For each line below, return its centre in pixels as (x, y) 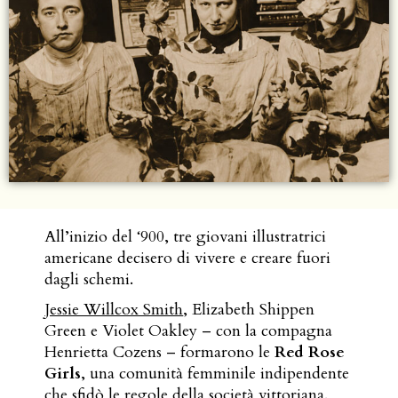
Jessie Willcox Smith (114, 310)
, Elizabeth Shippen (249, 310)
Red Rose (310, 352)
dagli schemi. (89, 279)
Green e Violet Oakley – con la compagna (189, 331)
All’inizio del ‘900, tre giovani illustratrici (186, 237)
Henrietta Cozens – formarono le (160, 352)
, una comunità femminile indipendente (215, 374)
